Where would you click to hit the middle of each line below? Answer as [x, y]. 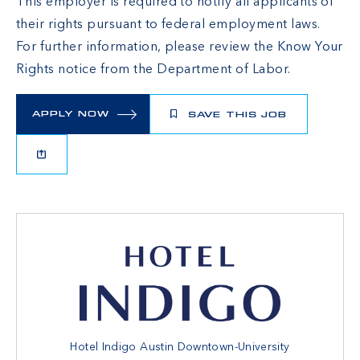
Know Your [310, 47]
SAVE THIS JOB [236, 115]
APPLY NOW [71, 115]
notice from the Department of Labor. [172, 70]
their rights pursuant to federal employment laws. [168, 25]
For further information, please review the [147, 47]
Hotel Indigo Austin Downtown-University [180, 347]
